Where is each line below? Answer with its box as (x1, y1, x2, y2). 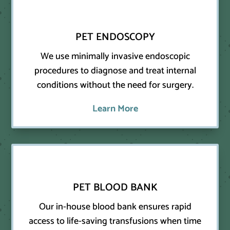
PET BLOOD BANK (72, 179, 158, 196)
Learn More (92, 101, 138, 117)
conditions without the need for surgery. (36, 77, 194, 93)
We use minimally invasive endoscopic (40, 48, 190, 64)
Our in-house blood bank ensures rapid (39, 199, 191, 215)
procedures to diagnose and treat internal (34, 63, 196, 79)
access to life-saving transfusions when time (29, 213, 201, 229)
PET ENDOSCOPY (75, 28, 155, 46)
